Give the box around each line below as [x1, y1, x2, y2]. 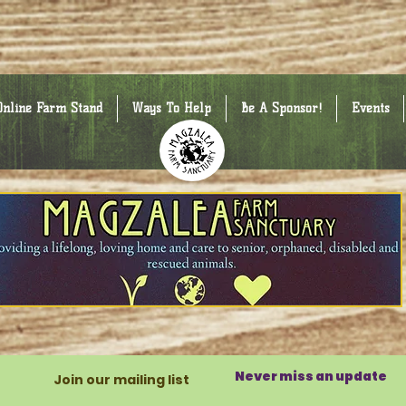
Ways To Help [132, 101, 211, 116]
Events [351, 101, 390, 116]
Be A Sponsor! [240, 101, 323, 116]
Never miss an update [235, 367, 387, 385]
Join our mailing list [53, 371, 189, 389]
